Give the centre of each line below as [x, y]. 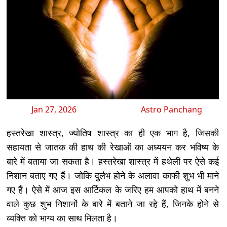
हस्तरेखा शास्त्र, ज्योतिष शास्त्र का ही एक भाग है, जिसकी [113, 133]
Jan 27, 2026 [54, 110]
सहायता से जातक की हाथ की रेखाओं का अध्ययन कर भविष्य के [113, 147]
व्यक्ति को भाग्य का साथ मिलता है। [62, 218]
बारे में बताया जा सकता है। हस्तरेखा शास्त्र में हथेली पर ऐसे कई [113, 161]
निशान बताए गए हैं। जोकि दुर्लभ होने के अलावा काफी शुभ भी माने [113, 176]
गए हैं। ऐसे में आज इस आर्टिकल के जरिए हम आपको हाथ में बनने [113, 190]
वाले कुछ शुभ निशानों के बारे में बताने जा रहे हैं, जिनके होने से [113, 204]
